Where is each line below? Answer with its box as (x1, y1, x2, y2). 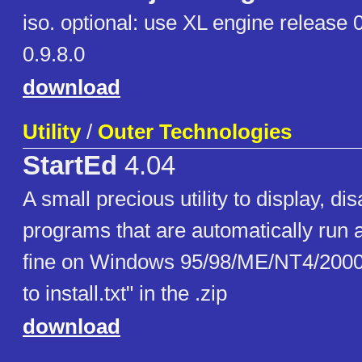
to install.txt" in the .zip (23, 281, 227, 306)
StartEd (23, 151, 117, 181)
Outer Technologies (98, 120, 292, 145)
